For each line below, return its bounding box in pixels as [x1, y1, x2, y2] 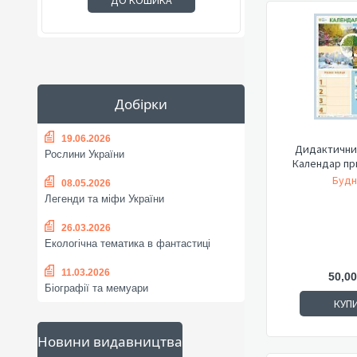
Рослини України [45, 148, 124, 161]
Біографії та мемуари [45, 282, 148, 295]
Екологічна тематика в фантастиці [45, 237, 210, 250]
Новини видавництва [37, 332, 182, 351]
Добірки [115, 95, 167, 113]
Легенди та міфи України [45, 193, 164, 206]
